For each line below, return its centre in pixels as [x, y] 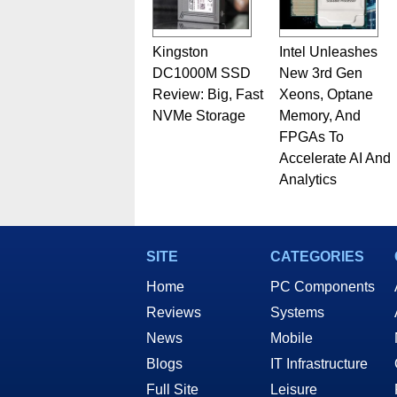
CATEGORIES [317, 257]
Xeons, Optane [326, 94]
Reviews [174, 312]
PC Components [323, 287]
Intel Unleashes [328, 52]
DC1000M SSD [201, 73]
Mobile [292, 338]
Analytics [307, 179]
